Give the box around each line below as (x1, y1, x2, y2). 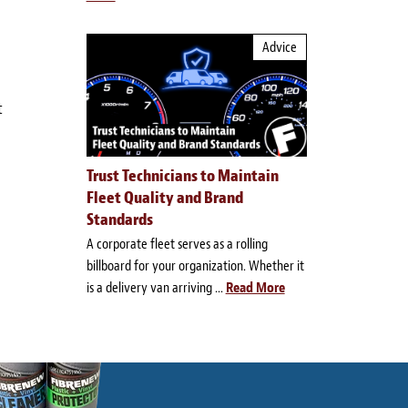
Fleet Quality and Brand (86, 188, 243, 209)
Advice (261, 38, 297, 56)
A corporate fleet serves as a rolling (86, 235, 268, 253)
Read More (225, 279, 285, 297)
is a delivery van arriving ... (86, 279, 226, 297)
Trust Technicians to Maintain (86, 166, 279, 187)
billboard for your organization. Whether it (86, 257, 304, 275)
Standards (86, 209, 153, 230)
